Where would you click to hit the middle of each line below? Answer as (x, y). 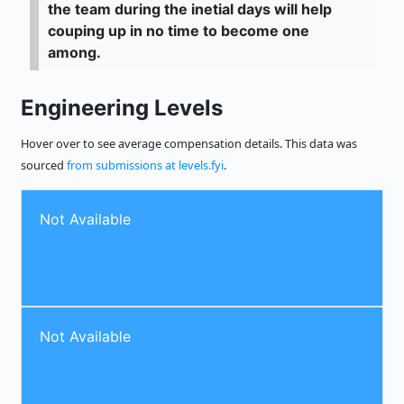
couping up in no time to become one (179, 31)
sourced (44, 165)
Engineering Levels (122, 108)
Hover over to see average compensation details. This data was (189, 144)
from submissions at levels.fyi (145, 165)
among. (74, 53)
